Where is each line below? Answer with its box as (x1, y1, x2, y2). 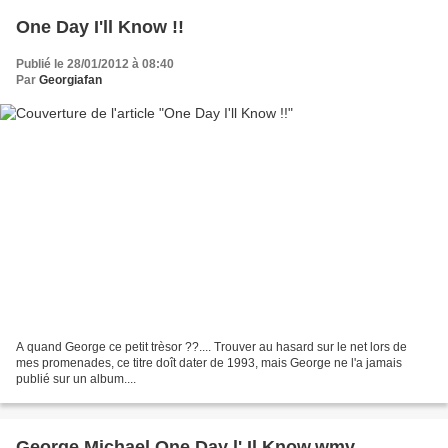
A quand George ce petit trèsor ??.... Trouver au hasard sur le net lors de (16, 340, 407, 355)
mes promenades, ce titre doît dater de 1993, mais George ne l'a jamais (16, 356, 402, 371)
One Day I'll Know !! (16, 16, 184, 37)
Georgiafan (39, 72, 102, 87)
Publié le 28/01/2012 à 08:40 (16, 56, 174, 71)
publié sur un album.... (16, 372, 136, 387)
